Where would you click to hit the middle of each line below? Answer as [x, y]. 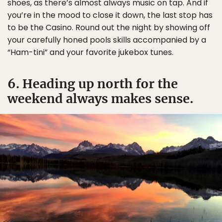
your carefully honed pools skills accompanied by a [107, 40]
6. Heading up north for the [93, 83]
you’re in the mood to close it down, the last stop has [110, 15]
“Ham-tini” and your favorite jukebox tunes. [90, 52]
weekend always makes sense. [100, 98]
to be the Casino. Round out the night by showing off [109, 27]
